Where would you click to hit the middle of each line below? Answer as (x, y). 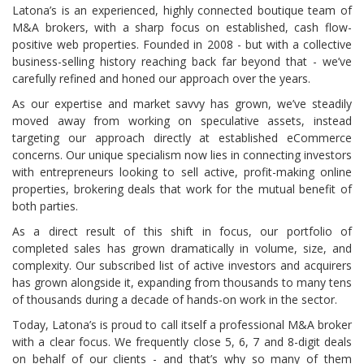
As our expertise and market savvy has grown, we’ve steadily (182, 104)
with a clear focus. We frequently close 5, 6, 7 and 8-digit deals (182, 342)
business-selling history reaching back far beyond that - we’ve (182, 61)
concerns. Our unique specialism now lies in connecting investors (182, 155)
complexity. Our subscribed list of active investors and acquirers (182, 265)
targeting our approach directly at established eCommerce (182, 138)
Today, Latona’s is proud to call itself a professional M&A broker (182, 325)
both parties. (45, 206)
